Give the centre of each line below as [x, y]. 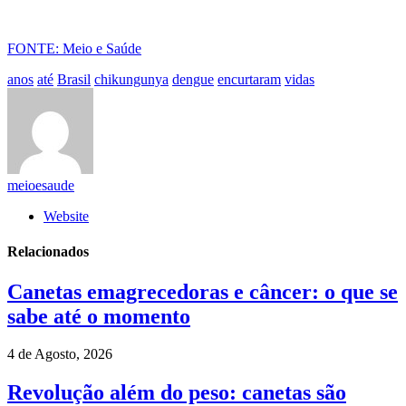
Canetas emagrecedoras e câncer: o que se [203, 291]
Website [66, 216]
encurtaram [249, 79]
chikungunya [131, 79]
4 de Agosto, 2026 [60, 354]
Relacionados [48, 252]
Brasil [74, 79]
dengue [193, 79]
